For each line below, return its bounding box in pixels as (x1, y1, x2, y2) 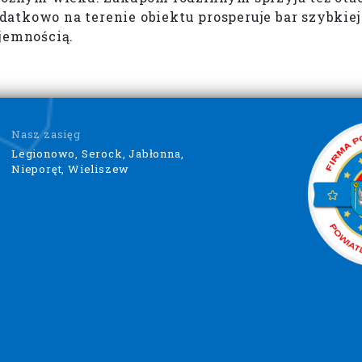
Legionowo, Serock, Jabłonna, (11, 145, 184, 161)
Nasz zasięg (11, 126, 81, 141)
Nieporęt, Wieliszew (11, 161, 130, 176)
